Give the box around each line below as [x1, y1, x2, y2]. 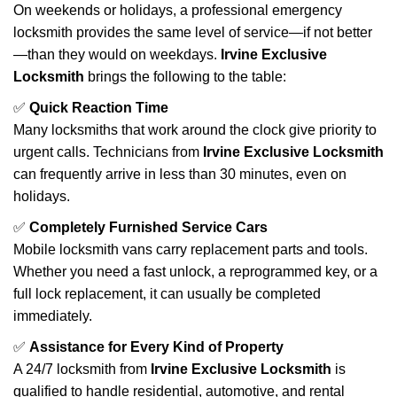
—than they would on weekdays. [13, 47, 221, 62]
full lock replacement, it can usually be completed [13, 286, 321, 301]
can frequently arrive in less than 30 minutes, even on [13, 167, 346, 182]
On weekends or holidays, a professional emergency [13, 3, 342, 18]
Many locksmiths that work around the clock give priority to [13, 122, 377, 137]
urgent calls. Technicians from [13, 144, 203, 160]
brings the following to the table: [84, 69, 286, 84]
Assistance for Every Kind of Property [29, 339, 284, 354]
